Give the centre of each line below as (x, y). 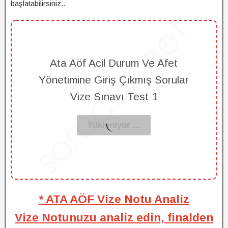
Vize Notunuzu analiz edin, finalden (114, 217)
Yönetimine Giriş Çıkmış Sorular (114, 79)
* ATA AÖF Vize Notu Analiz (114, 199)
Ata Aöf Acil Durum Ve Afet (114, 63)
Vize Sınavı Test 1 (114, 96)
